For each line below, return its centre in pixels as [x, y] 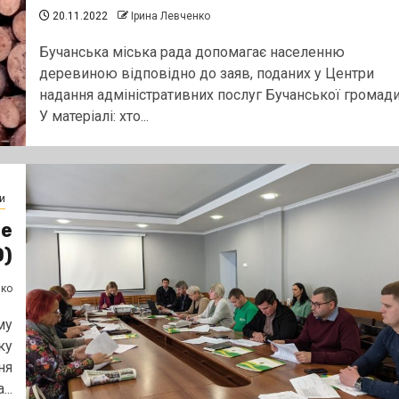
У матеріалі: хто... [94, 116]
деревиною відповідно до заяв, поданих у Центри [206, 73]
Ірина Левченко [170, 16]
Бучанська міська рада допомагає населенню [191, 52]
